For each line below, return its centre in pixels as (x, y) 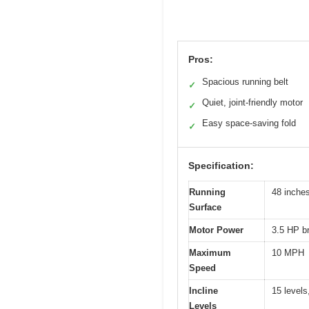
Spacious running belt (245, 81)
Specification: (221, 165)
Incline (203, 290)
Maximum (210, 252)
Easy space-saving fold (249, 123)
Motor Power (216, 230)
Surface (205, 207)
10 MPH (288, 252)
